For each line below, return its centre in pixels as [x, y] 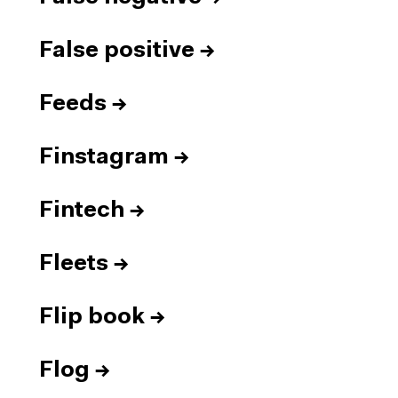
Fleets [74, 264]
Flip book [92, 318]
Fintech [82, 211]
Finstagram [104, 158]
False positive [117, 51]
